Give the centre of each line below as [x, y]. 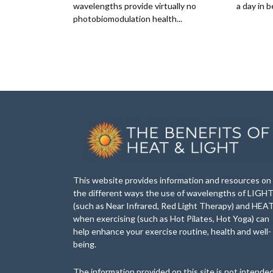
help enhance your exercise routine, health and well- [172, 231]
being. [85, 244]
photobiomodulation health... [128, 18]
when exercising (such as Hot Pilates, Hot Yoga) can [171, 218]
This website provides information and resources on [172, 180]
